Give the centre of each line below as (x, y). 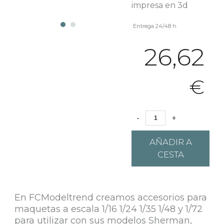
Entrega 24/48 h (154, 26)
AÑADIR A (170, 142)
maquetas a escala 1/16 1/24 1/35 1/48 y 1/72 (108, 209)
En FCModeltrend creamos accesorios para (110, 197)
